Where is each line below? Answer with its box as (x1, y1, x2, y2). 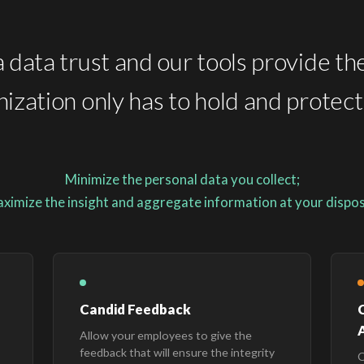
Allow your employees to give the (80, 327, 253, 342)
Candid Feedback (80, 300, 192, 318)
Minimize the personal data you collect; (64, 170, 300, 188)
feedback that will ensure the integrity (80, 344, 275, 359)
